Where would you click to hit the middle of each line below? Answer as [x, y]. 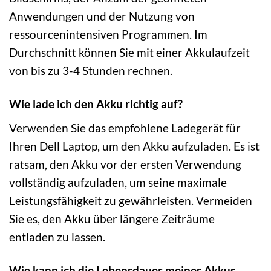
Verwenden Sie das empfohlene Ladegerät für [125, 128]
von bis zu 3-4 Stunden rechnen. [91, 71]
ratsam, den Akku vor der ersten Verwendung [125, 164]
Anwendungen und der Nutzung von [102, 16]
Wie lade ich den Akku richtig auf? [96, 104]
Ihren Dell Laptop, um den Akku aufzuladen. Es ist [134, 146]
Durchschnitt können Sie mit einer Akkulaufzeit [129, 53]
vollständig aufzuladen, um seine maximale [118, 182]
